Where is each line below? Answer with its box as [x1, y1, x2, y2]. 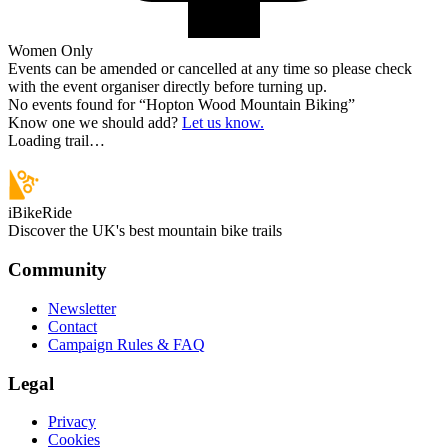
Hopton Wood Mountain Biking [146, 96, 348, 114]
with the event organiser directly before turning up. [8, 78, 327, 96]
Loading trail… [8, 132, 105, 150]
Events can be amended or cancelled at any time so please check [8, 60, 412, 78]
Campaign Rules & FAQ [48, 335, 205, 353]
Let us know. [182, 114, 264, 132]
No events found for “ [8, 96, 146, 114]
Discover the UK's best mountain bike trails [8, 222, 282, 240]
